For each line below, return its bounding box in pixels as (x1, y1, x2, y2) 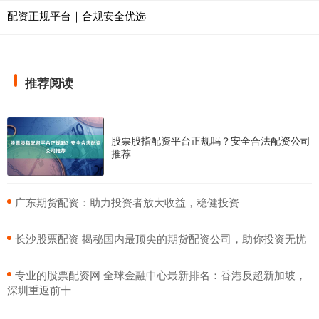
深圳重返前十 (7, 281, 71, 297)
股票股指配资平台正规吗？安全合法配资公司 (111, 133, 310, 148)
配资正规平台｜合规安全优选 (7, 8, 146, 23)
